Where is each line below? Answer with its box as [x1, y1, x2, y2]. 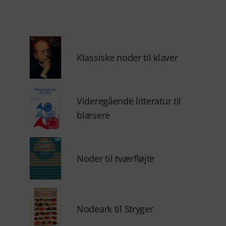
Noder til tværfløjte [77, 152, 155, 164]
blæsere [77, 109, 110, 121]
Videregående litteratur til [77, 95, 182, 107]
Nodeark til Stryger [77, 203, 153, 215]
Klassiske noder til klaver [77, 51, 178, 64]
